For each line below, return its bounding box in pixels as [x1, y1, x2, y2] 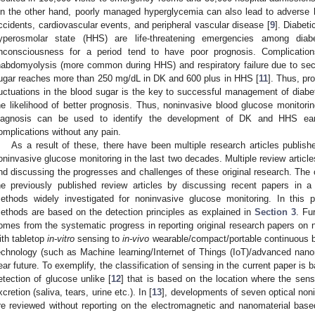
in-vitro [47, 233, 75, 244]
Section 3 [255, 206, 296, 217]
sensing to [75, 233, 123, 244]
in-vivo [122, 233, 150, 244]
